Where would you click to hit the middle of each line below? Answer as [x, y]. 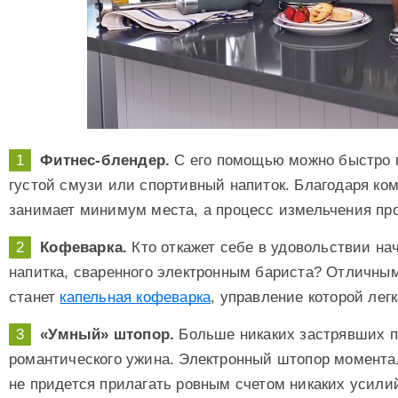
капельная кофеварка [135, 297]
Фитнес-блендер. [105, 161]
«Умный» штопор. [107, 334]
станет [35, 297]
